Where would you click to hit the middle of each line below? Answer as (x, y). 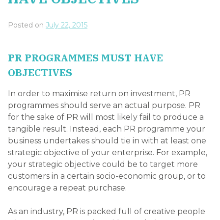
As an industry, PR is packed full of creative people (107, 212)
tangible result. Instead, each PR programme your (107, 129)
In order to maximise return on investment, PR (99, 94)
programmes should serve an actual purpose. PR (104, 106)
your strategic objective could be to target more (103, 165)
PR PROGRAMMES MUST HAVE (85, 57)
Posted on (27, 25)
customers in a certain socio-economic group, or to (107, 176)
